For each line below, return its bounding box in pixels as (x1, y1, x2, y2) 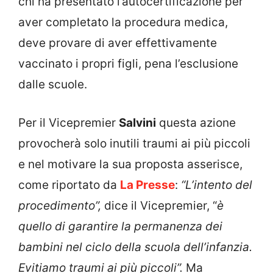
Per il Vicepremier (18, 115, 119, 130)
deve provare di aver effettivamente (18, 36, 217, 51)
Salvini (119, 115, 156, 130)
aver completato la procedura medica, (18, 15, 228, 30)
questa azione (156, 115, 236, 130)
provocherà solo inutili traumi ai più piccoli (18, 136, 250, 151)
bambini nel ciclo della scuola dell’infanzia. (18, 239, 252, 254)
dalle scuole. (18, 77, 87, 92)
